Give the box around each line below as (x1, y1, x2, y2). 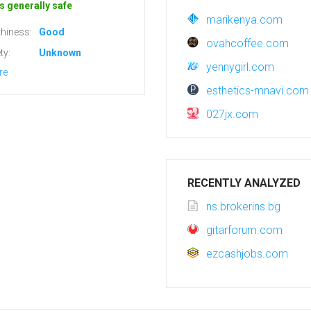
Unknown (39, 47, 81, 58)
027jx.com (206, 108, 258, 121)
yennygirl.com (206, 60, 274, 74)
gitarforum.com (206, 224, 283, 237)
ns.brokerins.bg (206, 200, 280, 213)
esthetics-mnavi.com (206, 84, 309, 97)
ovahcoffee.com (206, 37, 289, 50)
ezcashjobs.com (206, 247, 288, 260)
